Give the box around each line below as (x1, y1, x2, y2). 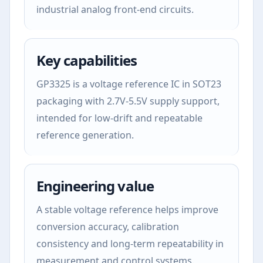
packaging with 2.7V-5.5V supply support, (36, 95, 220, 107)
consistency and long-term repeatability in (36, 237, 224, 250)
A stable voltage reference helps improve (36, 203, 218, 216)
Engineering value (36, 176, 154, 195)
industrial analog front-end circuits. (36, 3, 194, 16)
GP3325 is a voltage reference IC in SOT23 (36, 77, 221, 90)
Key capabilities (36, 50, 137, 70)
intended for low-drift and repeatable (36, 112, 203, 124)
